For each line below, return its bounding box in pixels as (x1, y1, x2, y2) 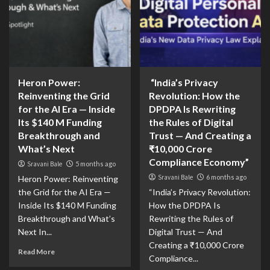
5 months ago (75, 160, 116, 168)
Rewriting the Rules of (148, 213, 233, 224)
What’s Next (18, 143, 75, 154)
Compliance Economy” (148, 156, 249, 168)
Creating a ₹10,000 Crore (148, 240, 244, 250)
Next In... (18, 227, 52, 237)
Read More (18, 247, 55, 256)
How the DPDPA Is (148, 200, 221, 210)
